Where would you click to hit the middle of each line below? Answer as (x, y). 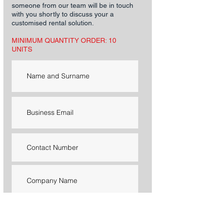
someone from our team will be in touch (73, 5)
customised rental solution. (53, 23)
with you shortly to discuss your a (63, 14)
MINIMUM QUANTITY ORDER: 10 (64, 40)
